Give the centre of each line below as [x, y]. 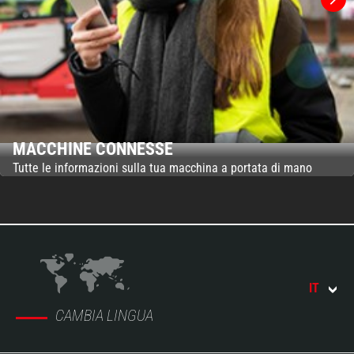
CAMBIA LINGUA [104, 315]
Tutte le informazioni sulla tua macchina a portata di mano [162, 168]
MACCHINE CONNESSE [93, 149]
